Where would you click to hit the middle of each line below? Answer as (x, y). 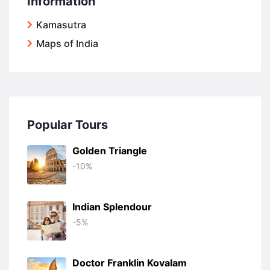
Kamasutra (61, 25)
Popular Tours (67, 125)
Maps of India (67, 43)
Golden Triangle (110, 151)
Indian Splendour (112, 207)
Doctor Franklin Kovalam (130, 263)
